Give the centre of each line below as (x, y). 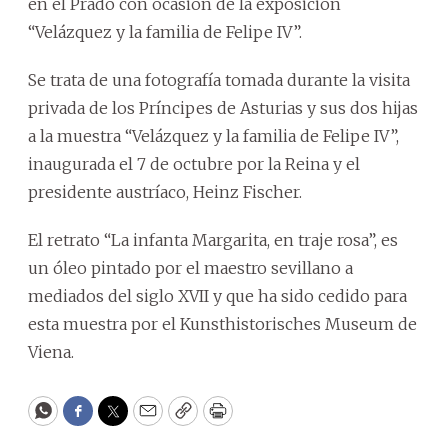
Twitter (145, 420)
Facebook (118, 420)
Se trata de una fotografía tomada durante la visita (219, 79)
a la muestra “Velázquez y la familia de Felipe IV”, (213, 135)
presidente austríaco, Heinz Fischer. (165, 191)
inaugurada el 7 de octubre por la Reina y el (194, 163)
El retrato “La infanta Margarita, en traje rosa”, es (213, 239)
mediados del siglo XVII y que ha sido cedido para (217, 295)
